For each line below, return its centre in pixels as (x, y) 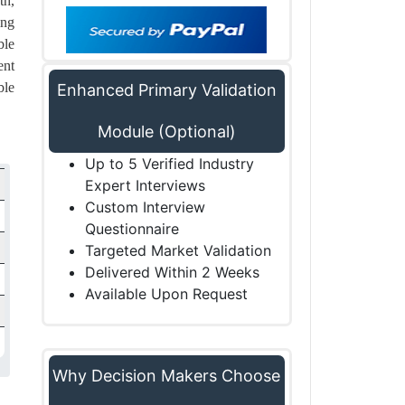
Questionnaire (132, 229)
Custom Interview (145, 207)
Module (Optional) (166, 132)
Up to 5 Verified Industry (169, 164)
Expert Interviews (145, 185)
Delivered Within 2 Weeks (172, 272)
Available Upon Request (166, 294)
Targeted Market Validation (178, 250)
